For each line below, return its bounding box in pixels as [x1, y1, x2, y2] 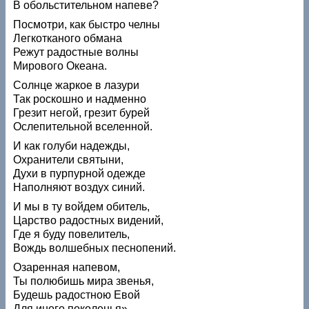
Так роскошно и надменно [13, 92, 147, 105]
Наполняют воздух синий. [13, 181, 146, 193]
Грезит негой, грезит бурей [13, 106, 150, 119]
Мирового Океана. [13, 59, 108, 72]
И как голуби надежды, [13, 139, 130, 152]
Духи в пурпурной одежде [13, 167, 146, 179]
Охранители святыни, [13, 153, 124, 166]
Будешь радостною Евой [13, 288, 141, 301]
